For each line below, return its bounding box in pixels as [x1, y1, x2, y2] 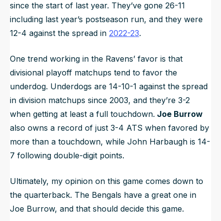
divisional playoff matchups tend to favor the [10, 68, 177, 78]
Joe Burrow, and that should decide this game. [10, 204, 184, 214]
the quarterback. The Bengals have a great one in [10, 190, 196, 200]
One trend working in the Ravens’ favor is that [10, 54, 183, 64]
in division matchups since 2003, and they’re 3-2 [10, 95, 190, 106]
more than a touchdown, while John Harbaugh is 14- [10, 137, 210, 147]
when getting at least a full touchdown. [10, 109, 155, 119]
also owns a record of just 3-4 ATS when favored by [10, 123, 209, 133]
